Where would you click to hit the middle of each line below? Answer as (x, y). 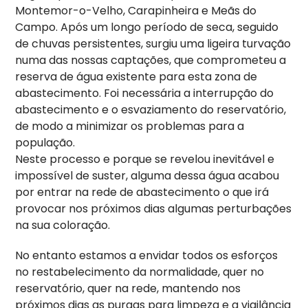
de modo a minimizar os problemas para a (130, 126)
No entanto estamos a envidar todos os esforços (147, 255)
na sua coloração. (63, 225)
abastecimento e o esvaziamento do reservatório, (151, 109)
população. (45, 142)
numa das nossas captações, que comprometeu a (151, 60)
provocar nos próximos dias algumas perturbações (154, 208)
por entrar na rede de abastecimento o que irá (142, 192)
